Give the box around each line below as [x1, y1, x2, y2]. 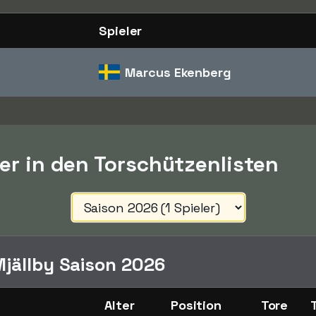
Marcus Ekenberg [125, 64, 231, 80]
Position [170, 297, 222, 313]
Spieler [99, 23, 142, 39]
